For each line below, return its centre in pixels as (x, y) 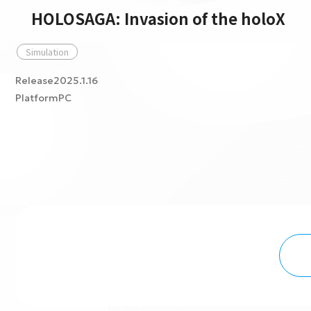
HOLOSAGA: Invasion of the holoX (158, 18)
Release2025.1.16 (57, 81)
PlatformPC (43, 98)
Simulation (47, 52)
